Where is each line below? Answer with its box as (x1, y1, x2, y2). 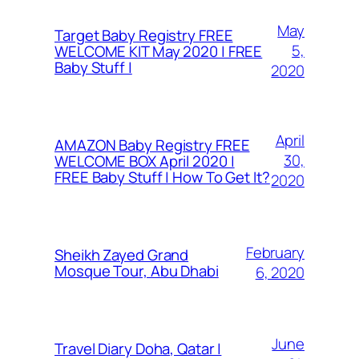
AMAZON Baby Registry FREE (54, 134, 250, 155)
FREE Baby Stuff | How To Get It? (54, 166, 270, 188)
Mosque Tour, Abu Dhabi (54, 260, 219, 281)
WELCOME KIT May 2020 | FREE (54, 40, 263, 62)
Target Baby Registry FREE (54, 24, 233, 46)
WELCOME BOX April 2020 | (54, 150, 235, 171)
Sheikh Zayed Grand (54, 244, 189, 265)
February (245, 241, 305, 263)
